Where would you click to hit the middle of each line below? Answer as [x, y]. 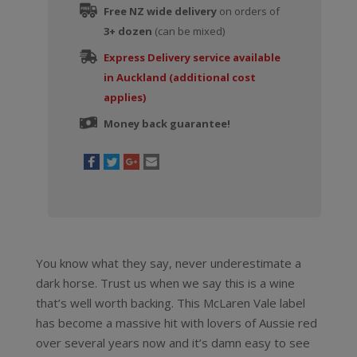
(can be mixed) [188, 31]
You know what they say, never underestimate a [168, 263]
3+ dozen [127, 31]
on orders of [248, 11]
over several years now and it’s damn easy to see [173, 343]
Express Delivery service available [192, 57]
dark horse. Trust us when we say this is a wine [165, 283]
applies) [124, 97]
